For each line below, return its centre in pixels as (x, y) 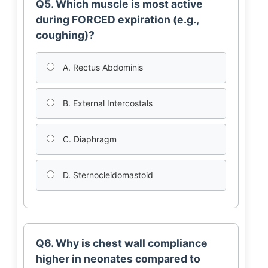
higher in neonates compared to (118, 259)
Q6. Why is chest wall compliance (121, 243)
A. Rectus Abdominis (101, 67)
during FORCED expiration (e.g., (117, 19)
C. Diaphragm (88, 139)
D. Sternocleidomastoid (106, 175)
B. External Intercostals (106, 103)
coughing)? (65, 35)
